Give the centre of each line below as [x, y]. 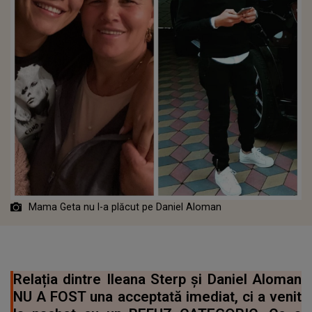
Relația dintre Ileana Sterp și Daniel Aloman [157, 279]
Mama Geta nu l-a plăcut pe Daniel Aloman [124, 206]
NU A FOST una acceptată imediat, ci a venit [157, 296]
